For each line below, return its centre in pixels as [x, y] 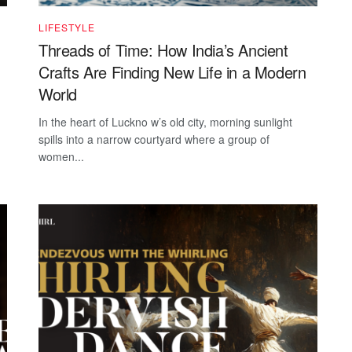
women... [61, 156]
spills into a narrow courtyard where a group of [154, 139]
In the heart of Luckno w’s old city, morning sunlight [165, 121]
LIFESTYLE [67, 27]
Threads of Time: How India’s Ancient [163, 49]
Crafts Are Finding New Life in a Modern [172, 71]
